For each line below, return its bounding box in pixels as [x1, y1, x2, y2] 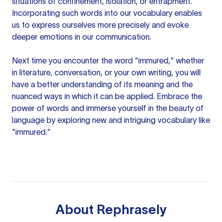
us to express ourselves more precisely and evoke [12, 20, 189, 29]
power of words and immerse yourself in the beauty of [12, 104, 204, 112]
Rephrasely [97, 202, 166, 217]
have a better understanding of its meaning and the [12, 80, 193, 89]
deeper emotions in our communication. [12, 32, 151, 41]
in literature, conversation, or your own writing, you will [12, 68, 201, 77]
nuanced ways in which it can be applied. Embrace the [12, 92, 202, 101]
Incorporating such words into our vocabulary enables [12, 8, 202, 17]
